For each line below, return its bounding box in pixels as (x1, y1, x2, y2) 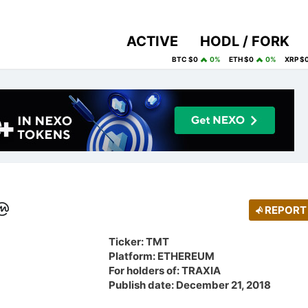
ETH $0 (229, 55, 254, 63)
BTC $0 (172, 55, 198, 63)
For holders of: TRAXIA (109, 264, 221, 277)
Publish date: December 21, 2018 (109, 278, 272, 291)
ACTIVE (126, 33, 178, 49)
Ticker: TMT (109, 235, 170, 248)
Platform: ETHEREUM (109, 250, 215, 263)
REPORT (265, 203, 307, 217)
